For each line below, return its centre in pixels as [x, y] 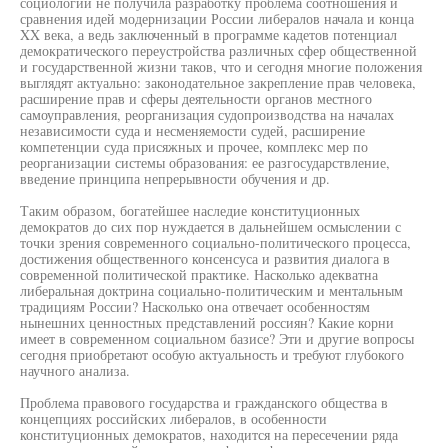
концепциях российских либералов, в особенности [173, 418]
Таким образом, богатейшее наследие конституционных [190, 210]
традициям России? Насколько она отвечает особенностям [195, 306]
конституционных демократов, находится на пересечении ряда [209, 434]
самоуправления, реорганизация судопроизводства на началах [207, 114]
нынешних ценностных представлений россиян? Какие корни [207, 322]
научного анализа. [75, 370]
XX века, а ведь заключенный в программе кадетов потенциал [208, 34]
